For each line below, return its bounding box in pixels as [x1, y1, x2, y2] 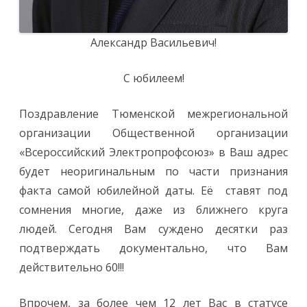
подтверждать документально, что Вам [19, 241, 288, 256]
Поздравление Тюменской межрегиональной [19, 106, 288, 121]
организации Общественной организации [19, 125, 288, 140]
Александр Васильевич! [90, 35, 217, 50]
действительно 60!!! [19, 260, 124, 275]
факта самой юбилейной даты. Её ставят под [19, 183, 288, 198]
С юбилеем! [123, 71, 184, 86]
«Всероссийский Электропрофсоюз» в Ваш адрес [19, 145, 288, 160]
